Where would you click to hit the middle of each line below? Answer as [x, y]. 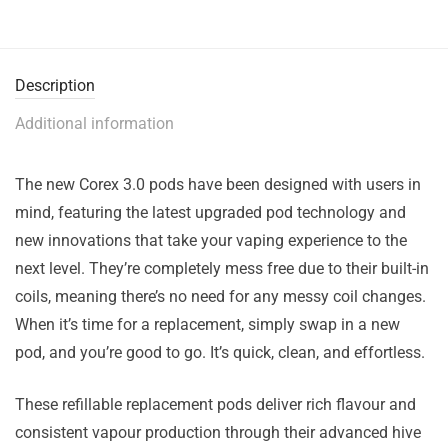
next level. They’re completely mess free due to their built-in [222, 268]
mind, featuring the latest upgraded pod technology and [210, 212]
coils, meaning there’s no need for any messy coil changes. [220, 296]
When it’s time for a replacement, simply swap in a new [207, 324]
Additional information [94, 123]
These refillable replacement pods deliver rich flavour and [215, 404]
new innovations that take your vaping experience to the [211, 240]
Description [55, 85]
